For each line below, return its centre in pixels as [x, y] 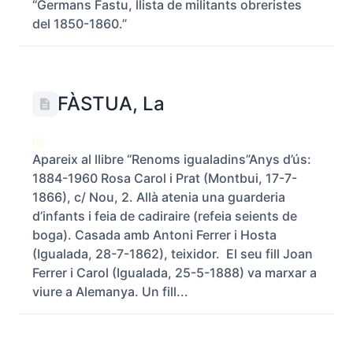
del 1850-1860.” [80, 24]
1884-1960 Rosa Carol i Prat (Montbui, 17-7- [165, 178]
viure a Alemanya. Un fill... [110, 292]
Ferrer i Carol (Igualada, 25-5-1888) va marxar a [175, 273]
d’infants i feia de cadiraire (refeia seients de [165, 216]
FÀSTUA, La [111, 104]
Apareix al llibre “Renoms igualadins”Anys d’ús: [172, 159]
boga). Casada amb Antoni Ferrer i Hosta [154, 235]
